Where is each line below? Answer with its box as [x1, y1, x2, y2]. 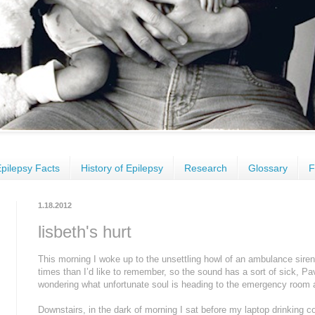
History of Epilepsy [81, 162, 163, 174]
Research [184, 162, 227, 174]
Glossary [248, 162, 288, 174]
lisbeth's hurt [38, 222, 131, 242]
